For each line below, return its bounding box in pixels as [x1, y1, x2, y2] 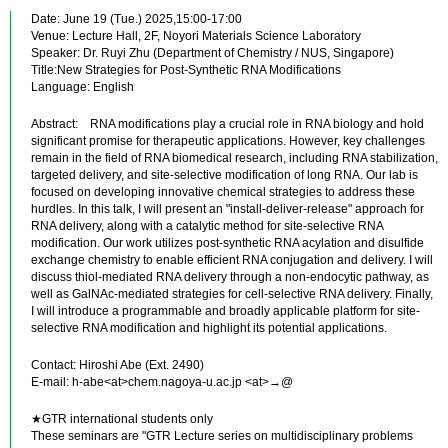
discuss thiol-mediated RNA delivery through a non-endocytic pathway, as [31, 270, 429, 284]
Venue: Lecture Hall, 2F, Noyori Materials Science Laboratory [31, 29, 361, 43]
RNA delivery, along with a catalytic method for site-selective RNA [31, 219, 383, 233]
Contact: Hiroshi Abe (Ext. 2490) [31, 358, 204, 372]
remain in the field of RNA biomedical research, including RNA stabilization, [31, 151, 438, 165]
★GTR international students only [31, 412, 213, 426]
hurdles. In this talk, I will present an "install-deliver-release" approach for [31, 202, 424, 216]
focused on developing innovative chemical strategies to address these [31, 185, 415, 199]
